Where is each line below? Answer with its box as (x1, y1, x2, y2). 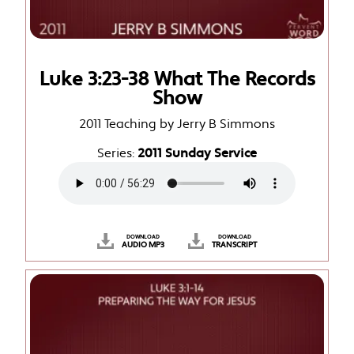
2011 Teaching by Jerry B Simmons (79, 116, 275, 134)
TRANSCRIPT (212, 240, 258, 250)
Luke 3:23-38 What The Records (39, 67, 315, 92)
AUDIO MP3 (121, 240, 164, 250)
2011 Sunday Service (137, 145, 257, 163)
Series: (97, 145, 137, 163)
